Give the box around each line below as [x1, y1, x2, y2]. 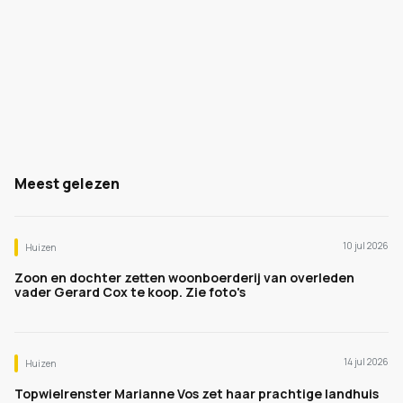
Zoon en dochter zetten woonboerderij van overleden [14, 269, 354, 286]
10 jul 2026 [343, 239, 389, 252]
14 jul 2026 [344, 355, 389, 368]
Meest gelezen [14, 174, 120, 193]
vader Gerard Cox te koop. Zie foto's [14, 283, 246, 300]
